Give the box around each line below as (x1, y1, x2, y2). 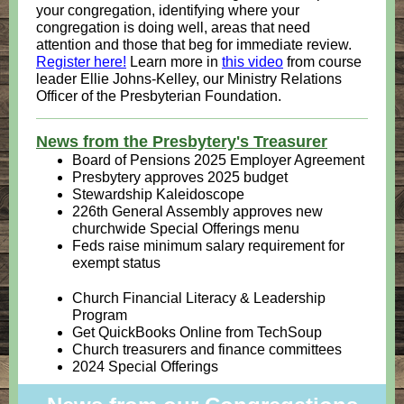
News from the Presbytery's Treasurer (36, 133, 327, 151)
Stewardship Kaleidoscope (72, 187, 244, 202)
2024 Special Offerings (72, 359, 218, 374)
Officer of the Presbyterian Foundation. (36, 88, 281, 104)
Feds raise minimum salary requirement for (72, 238, 344, 253)
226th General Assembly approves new (72, 204, 323, 219)
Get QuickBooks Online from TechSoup (72, 325, 322, 340)
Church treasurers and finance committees (72, 342, 342, 357)
